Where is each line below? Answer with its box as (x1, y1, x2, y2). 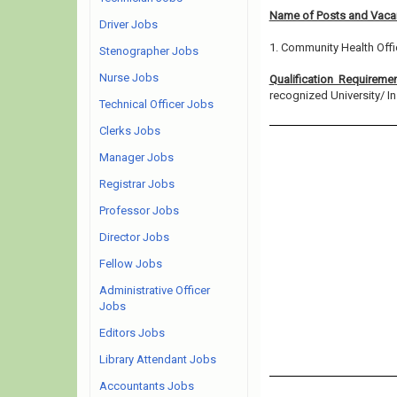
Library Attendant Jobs (99, 353, 216, 366)
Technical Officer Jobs (99, 97, 214, 111)
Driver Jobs (99, 18, 158, 31)
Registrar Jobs (99, 177, 175, 191)
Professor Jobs (99, 204, 179, 217)
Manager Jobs (99, 151, 174, 164)
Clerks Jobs (99, 124, 160, 137)
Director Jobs (99, 230, 169, 244)
